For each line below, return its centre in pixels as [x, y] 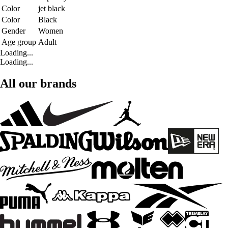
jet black [52, 8]
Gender [13, 31]
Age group [19, 42]
